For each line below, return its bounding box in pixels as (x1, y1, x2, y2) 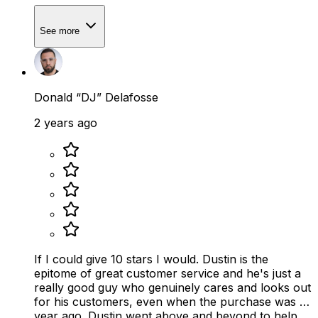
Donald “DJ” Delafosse (34, 90, 158, 105)
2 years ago (34, 116, 97, 131)
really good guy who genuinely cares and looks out (34, 280, 311, 295)
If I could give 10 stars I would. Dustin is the (34, 252, 268, 267)
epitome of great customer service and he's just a (34, 266, 301, 281)
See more (40, 25, 82, 36)
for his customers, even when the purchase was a (34, 295, 306, 309)
